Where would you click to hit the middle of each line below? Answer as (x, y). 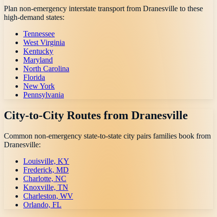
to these (190, 9)
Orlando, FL (42, 205)
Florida (34, 77)
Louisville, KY (46, 161)
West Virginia (44, 43)
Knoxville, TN (46, 187)
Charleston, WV (48, 196)
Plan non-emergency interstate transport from (73, 9)
